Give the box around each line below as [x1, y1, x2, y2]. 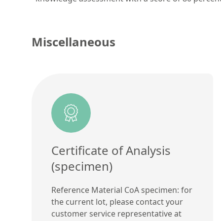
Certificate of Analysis [51, 142, 171, 158]
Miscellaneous [32, 33, 115, 50]
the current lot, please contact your [51, 196, 183, 207]
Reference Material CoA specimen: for [51, 184, 192, 195]
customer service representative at [51, 208, 182, 219]
